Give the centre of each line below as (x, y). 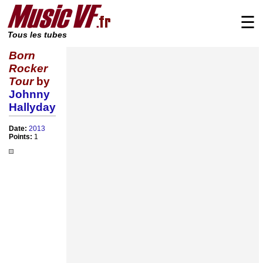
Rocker (28, 68)
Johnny (29, 94)
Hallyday (32, 107)
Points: (21, 137)
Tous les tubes (37, 35)
